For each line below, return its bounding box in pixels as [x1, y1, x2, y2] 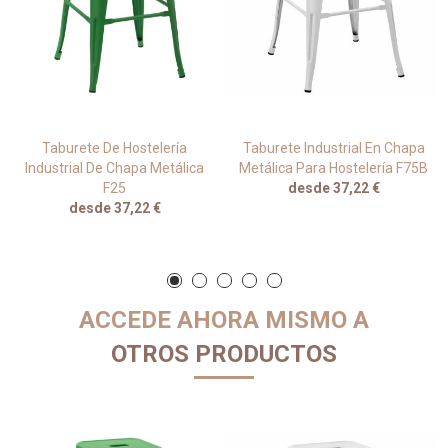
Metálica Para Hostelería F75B [239, 160, 428, 177]
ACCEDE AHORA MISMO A [79, 306, 369, 335]
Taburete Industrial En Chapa [242, 140, 425, 157]
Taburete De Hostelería [42, 140, 187, 157]
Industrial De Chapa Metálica [25, 160, 204, 177]
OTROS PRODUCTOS [111, 340, 337, 369]
